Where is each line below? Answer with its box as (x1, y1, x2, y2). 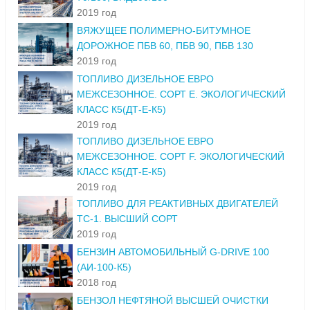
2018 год (77, 277, 116, 289)
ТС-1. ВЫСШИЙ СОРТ (77, 213, 178, 225)
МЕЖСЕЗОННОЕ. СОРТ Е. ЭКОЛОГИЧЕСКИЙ (77, 89, 286, 100)
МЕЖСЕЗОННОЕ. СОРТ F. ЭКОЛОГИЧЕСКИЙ (77, 151, 284, 163)
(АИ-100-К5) (77, 262, 131, 273)
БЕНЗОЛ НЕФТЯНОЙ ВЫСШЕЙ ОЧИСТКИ (77, 295, 268, 307)
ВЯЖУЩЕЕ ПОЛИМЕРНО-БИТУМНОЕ (77, 25, 250, 37)
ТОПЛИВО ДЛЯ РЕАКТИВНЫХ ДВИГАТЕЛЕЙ (77, 198, 278, 210)
